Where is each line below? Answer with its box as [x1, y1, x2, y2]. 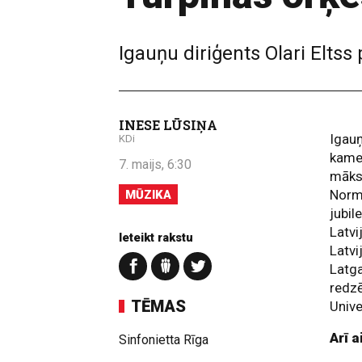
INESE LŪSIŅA [119, 116, 217, 133]
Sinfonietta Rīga [119, 332, 208, 347]
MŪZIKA [125, 187, 171, 202]
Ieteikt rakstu [119, 230, 193, 245]
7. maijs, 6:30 [119, 157, 192, 172]
